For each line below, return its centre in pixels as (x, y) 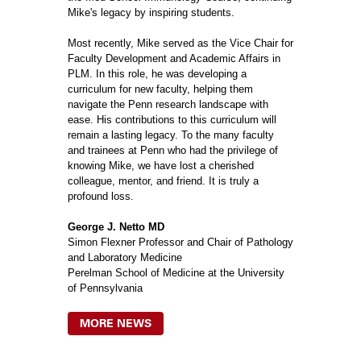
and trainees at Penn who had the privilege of (173, 150)
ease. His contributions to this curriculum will (172, 120)
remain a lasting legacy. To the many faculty (171, 135)
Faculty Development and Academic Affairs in (174, 58)
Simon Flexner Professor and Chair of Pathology (180, 242)
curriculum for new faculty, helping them (160, 89)
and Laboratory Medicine (125, 257)
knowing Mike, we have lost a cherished (161, 166)
